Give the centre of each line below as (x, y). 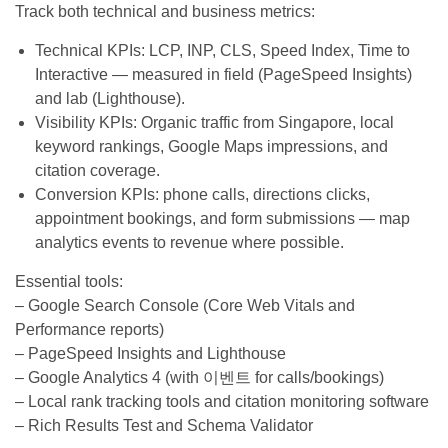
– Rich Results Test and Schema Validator (164, 425)
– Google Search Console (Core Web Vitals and (185, 305)
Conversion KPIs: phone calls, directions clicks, (202, 194)
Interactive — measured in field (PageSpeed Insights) (223, 74)
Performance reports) (89, 329)
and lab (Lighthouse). (110, 98)
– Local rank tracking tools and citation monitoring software (222, 401)
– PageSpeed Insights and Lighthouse (150, 353)
